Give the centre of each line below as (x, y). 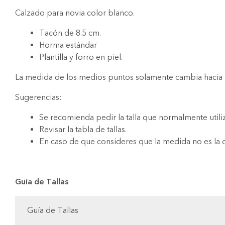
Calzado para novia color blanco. (75, 13)
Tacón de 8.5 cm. (70, 33)
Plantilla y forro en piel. (81, 57)
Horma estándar (68, 45)
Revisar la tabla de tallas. (83, 130)
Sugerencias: (38, 97)
